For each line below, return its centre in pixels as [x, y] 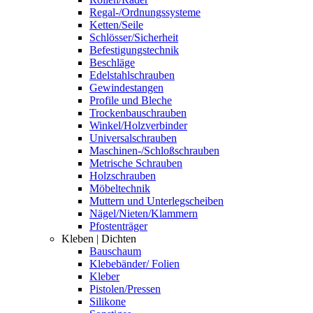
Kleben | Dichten [99, 238]
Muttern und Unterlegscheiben [156, 201]
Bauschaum [115, 251]
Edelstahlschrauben [132, 75]
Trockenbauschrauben [138, 112]
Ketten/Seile [116, 24]
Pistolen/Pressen [125, 289]
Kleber [104, 276]
